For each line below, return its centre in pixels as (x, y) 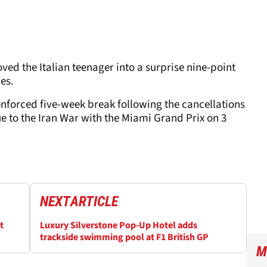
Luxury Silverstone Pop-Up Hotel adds (119, 225)
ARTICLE (94, 201)
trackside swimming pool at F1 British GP (124, 237)
